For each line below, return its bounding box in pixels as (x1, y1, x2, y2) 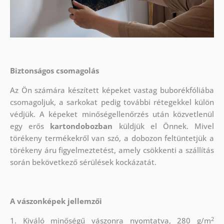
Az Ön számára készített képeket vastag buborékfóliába (9, 85, 214, 95)
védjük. (9, 109, 35, 119)
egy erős (9, 121, 50, 131)
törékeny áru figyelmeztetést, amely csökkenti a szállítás (9, 145, 214, 155)
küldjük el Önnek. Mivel (112, 121, 214, 131)
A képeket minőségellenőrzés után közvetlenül (35, 109, 214, 119)
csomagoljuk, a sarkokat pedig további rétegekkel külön (9, 97, 214, 107)
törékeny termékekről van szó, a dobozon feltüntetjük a (9, 133, 214, 143)
